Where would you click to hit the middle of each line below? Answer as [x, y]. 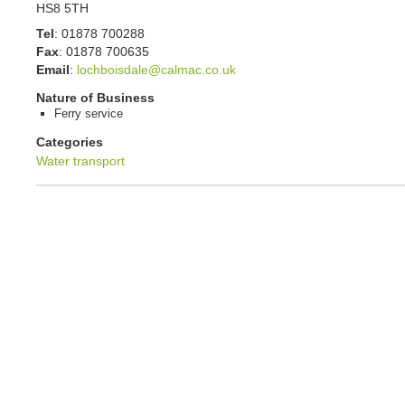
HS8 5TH [62, 9]
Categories [70, 142]
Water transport [80, 161]
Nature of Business [95, 98]
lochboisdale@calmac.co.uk [156, 71]
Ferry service [89, 114]
